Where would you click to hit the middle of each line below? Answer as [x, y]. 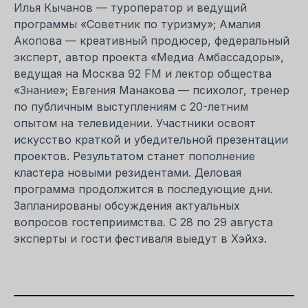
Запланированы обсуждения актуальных [127, 205]
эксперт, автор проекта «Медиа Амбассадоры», [149, 57]
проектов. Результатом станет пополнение [134, 156]
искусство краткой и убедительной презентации [151, 139]
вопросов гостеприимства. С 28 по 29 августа [143, 222]
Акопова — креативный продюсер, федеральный [152, 40]
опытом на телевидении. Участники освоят [135, 123]
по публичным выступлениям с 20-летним [131, 106]
